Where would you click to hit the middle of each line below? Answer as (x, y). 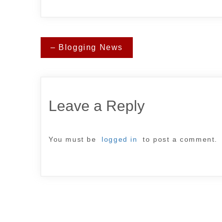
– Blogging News (87, 48)
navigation (75, 58)
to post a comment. (179, 139)
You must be (74, 139)
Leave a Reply (97, 106)
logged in (120, 139)
